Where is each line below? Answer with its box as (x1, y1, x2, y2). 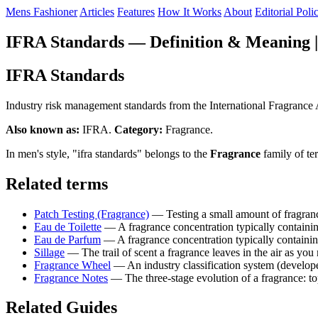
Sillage (34, 246, 65, 258)
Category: (114, 123, 163, 136)
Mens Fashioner (6, 6, 77, 18)
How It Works (158, 6, 221, 18)
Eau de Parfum (34, 233, 101, 246)
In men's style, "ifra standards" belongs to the (6, 147, 210, 160)
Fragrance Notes (34, 271, 108, 284)
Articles (79, 6, 114, 18)
